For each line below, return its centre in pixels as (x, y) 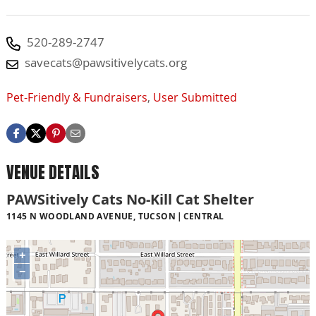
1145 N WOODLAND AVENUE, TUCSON (91, 217)
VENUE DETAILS (53, 172)
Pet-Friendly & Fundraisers (77, 97)
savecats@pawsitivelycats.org (106, 63)
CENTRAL (203, 217)
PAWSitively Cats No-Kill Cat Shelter (130, 200)
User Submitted (195, 97)
